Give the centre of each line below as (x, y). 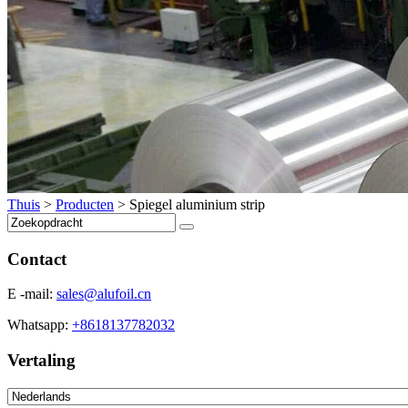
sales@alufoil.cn (104, 294)
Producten (85, 204)
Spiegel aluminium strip (197, 204)
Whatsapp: (40, 325)
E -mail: (32, 294)
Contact (37, 259)
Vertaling (41, 360)
